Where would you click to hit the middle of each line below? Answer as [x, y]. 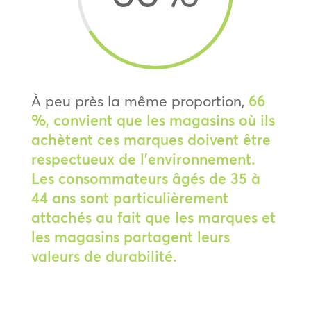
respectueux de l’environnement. [143, 159]
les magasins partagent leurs [130, 237]
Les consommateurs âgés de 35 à [145, 178]
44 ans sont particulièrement [129, 198]
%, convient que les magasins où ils [153, 120]
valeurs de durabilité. [104, 256]
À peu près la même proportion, [140, 101]
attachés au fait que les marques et [153, 217]
